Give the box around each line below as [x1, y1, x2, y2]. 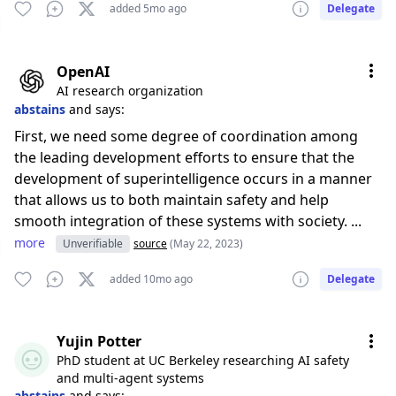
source [133, 236, 167, 251]
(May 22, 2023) [170, 236, 243, 251]
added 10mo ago [110, 271, 193, 286]
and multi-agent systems [57, 369, 204, 386]
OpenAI [57, 62, 110, 81]
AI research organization [57, 82, 203, 99]
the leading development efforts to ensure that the [14, 148, 354, 167]
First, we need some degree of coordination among [14, 126, 358, 146]
